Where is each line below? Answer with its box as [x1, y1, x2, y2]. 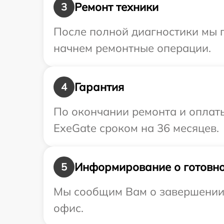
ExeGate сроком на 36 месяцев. [53, 121, 219, 135]
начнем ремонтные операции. [53, 41, 211, 55]
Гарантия [74, 79, 124, 94]
